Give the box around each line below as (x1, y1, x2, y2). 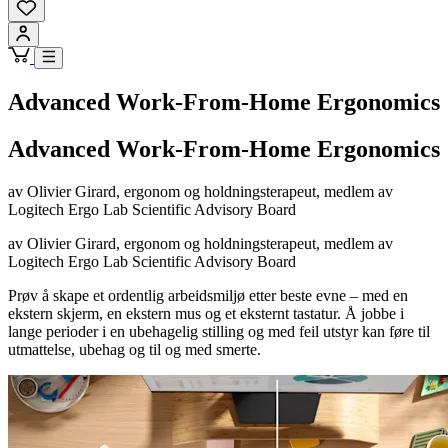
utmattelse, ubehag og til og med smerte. (8, 340, 261, 358)
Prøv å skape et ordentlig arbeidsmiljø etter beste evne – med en (8, 286, 408, 304)
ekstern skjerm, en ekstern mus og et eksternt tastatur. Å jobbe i (8, 304, 404, 322)
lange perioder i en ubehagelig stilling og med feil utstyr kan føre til (8, 322, 430, 340)
